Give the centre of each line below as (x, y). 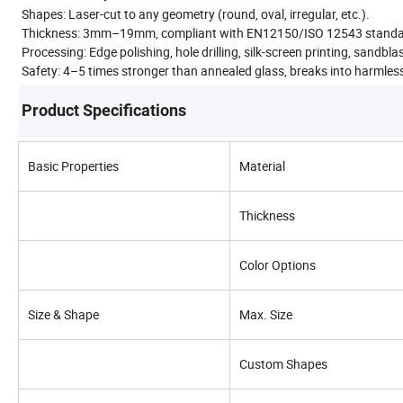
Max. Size (266, 314)
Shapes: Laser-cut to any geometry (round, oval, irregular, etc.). (196, 13)
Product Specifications (104, 110)
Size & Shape (63, 314)
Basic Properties (73, 166)
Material (262, 166)
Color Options (278, 264)
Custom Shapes (283, 363)
